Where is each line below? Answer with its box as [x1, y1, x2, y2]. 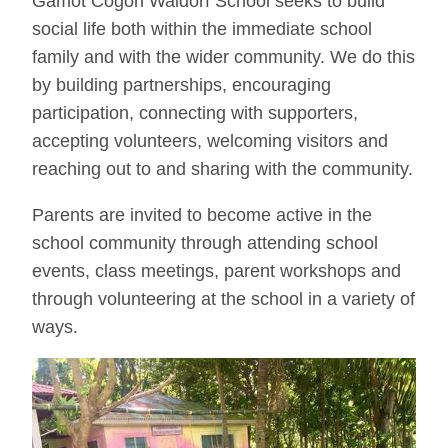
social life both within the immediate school [32, 18, 372, 39]
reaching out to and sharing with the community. [32, 158, 413, 179]
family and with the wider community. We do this [32, 46, 415, 67]
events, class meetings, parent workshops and [32, 260, 401, 281]
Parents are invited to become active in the [32, 204, 372, 225]
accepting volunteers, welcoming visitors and [32, 130, 388, 151]
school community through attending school [32, 232, 378, 253]
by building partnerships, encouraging [32, 74, 331, 95]
